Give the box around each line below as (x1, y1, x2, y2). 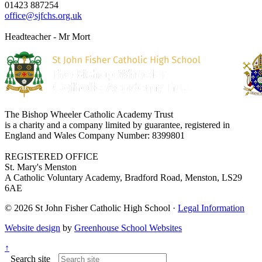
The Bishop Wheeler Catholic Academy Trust (5, 109, 173, 119)
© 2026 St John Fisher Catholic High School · (5, 202, 178, 213)
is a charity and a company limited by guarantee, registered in (5, 119, 230, 130)
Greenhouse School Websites (74, 222, 182, 233)
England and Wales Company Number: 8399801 (5, 130, 185, 140)
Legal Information (178, 202, 244, 213)
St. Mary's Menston (5, 161, 77, 172)
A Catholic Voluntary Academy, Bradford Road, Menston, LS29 (5, 172, 242, 182)
